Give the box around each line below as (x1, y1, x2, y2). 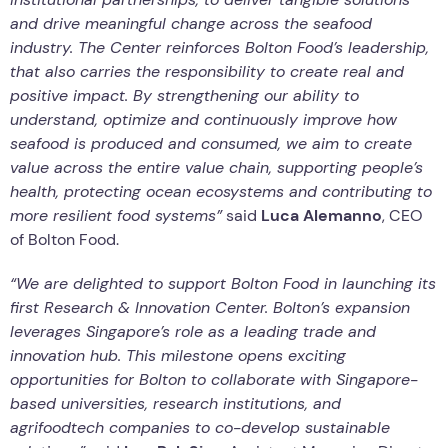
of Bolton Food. (10, 228, 119, 250)
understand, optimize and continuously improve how (10, 108, 397, 130)
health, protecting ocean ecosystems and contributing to (10, 180, 432, 202)
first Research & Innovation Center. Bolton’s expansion (10, 296, 410, 318)
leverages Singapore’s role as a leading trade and (10, 320, 376, 342)
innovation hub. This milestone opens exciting (10, 344, 346, 366)
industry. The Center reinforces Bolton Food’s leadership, (10, 36, 429, 58)
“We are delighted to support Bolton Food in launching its (10, 272, 436, 294)
